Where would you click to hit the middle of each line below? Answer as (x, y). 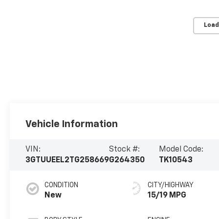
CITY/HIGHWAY (171, 185)
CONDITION (62, 185)
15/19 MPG (167, 195)
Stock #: (125, 149)
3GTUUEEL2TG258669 (67, 160)
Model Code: (181, 149)
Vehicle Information (72, 124)
